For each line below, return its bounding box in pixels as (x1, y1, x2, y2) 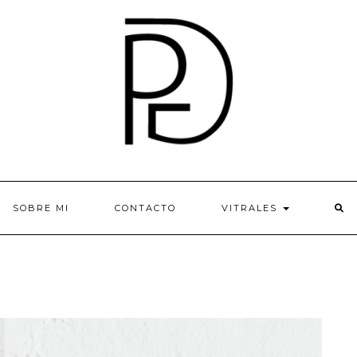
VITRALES (221, 202, 281, 214)
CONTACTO (114, 202, 176, 214)
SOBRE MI (12, 202, 69, 214)
